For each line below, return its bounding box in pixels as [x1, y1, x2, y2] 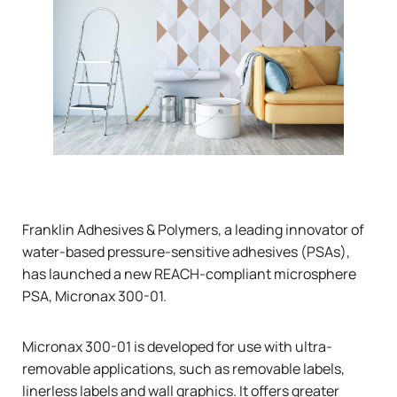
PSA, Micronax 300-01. [22, 285, 167, 306]
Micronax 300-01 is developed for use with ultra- [22, 336, 332, 356]
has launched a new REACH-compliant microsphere [22, 263, 356, 284]
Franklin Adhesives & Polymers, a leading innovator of [22, 219, 364, 239]
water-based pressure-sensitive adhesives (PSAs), [22, 241, 350, 261]
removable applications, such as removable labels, [22, 358, 345, 378]
